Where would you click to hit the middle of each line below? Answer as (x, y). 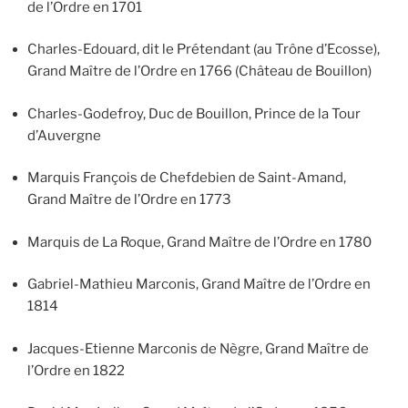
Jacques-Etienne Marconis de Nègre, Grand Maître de (198, 348)
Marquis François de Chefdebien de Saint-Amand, (187, 178)
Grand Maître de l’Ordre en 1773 (129, 200)
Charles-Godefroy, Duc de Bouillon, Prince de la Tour (194, 113)
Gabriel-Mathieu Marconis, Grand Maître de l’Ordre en (199, 285)
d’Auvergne (64, 135)
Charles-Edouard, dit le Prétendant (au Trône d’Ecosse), (204, 50)
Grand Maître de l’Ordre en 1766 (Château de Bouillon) (199, 71)
